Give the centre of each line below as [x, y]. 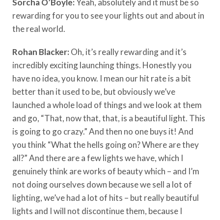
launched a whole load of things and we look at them [107, 105]
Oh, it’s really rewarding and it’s [129, 52]
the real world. [39, 28]
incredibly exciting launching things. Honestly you [102, 65]
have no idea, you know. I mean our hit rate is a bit [102, 78]
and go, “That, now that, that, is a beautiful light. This [109, 118]
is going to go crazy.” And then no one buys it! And [103, 131]
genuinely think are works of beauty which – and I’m [106, 171]
